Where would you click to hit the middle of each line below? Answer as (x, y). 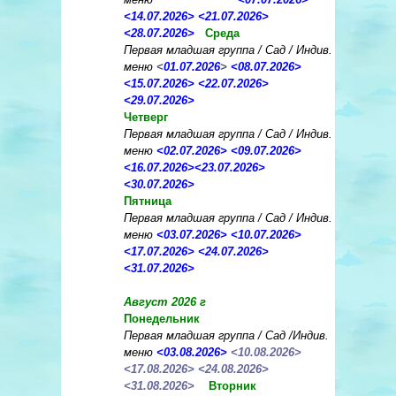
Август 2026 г (165, 302)
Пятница (148, 202)
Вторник (234, 386)
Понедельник (164, 319)
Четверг (146, 118)
